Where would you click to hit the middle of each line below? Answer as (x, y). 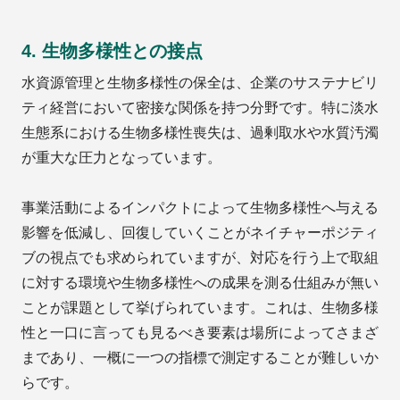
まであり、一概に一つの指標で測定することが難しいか (200, 358)
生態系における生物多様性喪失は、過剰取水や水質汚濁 (200, 133)
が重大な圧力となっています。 (121, 158)
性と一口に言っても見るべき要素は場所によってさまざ (200, 333)
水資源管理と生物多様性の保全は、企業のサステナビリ (200, 83)
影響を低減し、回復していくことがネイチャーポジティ (200, 233)
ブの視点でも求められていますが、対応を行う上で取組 (200, 258)
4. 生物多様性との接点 (112, 51)
